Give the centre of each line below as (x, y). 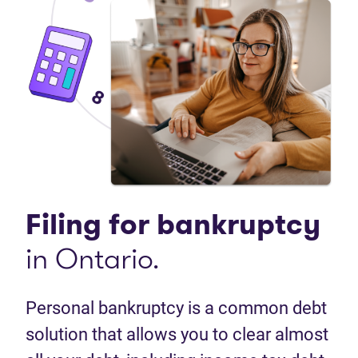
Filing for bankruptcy (173, 225)
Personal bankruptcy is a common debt (176, 308)
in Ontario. (92, 259)
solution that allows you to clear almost (177, 335)
